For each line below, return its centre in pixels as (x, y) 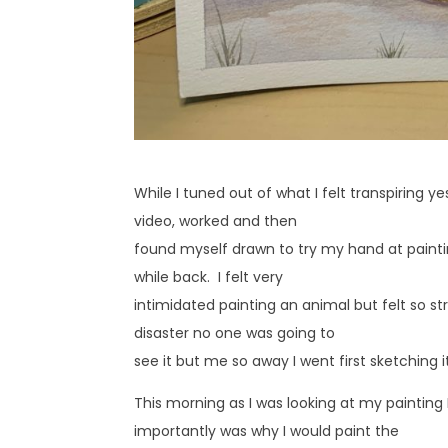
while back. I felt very (209, 276)
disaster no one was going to (235, 332)
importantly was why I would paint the (267, 430)
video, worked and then (216, 220)
